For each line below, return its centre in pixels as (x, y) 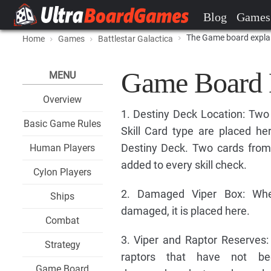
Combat (63, 220)
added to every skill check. (184, 165)
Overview (63, 100)
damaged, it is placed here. (185, 211)
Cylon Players (63, 172)
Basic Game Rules (63, 124)
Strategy (62, 245)
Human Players (63, 148)
